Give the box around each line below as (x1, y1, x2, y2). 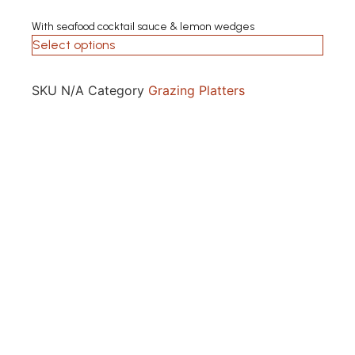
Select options (32, 37, 115, 53)
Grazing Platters (148, 82, 245, 99)
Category (88, 82, 144, 99)
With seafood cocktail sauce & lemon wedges (32, 20, 254, 34)
